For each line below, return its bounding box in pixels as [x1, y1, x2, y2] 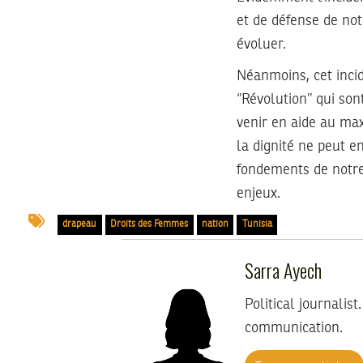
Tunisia [241, 220, 272, 230]
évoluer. [237, 36, 286, 52]
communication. [245, 321, 344, 336]
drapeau [62, 220, 97, 230]
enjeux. [237, 186, 280, 201]
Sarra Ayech [245, 255, 322, 285]
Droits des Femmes [110, 220, 189, 230]
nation [201, 220, 228, 230]
